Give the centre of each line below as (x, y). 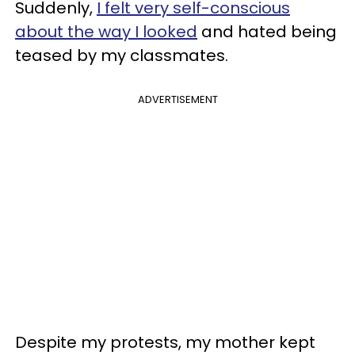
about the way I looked (106, 31)
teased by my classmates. (122, 55)
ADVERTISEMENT (177, 99)
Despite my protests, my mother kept (165, 342)
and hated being (267, 31)
